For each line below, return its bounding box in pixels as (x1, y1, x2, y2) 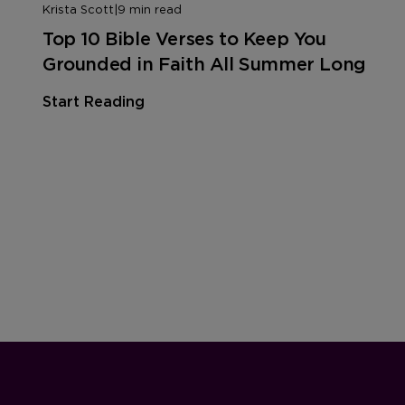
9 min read (118, 2, 182, 16)
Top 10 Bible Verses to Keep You (42, 27, 326, 50)
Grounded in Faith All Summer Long (42, 52, 366, 75)
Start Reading (42, 92, 145, 110)
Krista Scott (42, 2, 114, 16)
